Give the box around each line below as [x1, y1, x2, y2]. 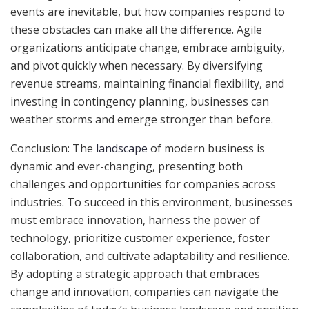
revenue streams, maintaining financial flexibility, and [10, 76, 284, 92]
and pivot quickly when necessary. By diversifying [10, 58, 263, 74]
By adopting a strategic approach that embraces [10, 266, 260, 282]
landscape [96, 141, 148, 157]
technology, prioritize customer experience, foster [10, 230, 270, 246]
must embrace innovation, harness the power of [10, 212, 260, 228]
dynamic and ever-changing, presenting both [10, 159, 243, 175]
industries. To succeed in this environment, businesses [10, 195, 292, 210]
